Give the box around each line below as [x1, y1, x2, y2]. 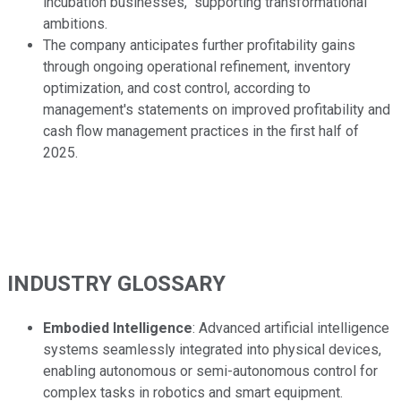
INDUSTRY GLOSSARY [7, 270, 226, 296]
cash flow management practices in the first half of [43, 122, 359, 140]
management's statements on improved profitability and [43, 100, 390, 118]
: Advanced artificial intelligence [192, 319, 389, 337]
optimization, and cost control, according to [43, 79, 311, 97]
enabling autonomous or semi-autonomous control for [43, 362, 378, 380]
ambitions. [43, 14, 107, 32]
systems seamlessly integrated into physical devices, [43, 340, 381, 358]
